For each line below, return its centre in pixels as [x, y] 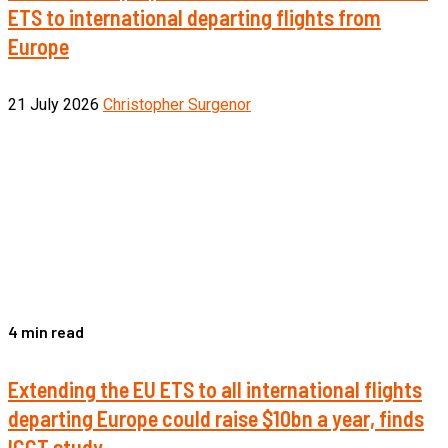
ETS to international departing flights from [194, 17]
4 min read [46, 331]
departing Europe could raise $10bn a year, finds [216, 417]
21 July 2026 [55, 104]
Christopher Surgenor [177, 104]
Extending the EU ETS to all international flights [215, 388]
